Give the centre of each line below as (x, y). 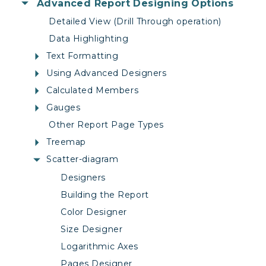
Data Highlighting (89, 39)
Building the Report (105, 195)
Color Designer (94, 212)
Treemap (66, 142)
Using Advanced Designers (107, 73)
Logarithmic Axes (99, 247)
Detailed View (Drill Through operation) (135, 22)
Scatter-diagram (83, 159)
